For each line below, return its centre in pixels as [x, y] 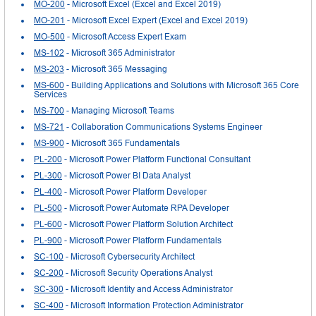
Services [50, 94]
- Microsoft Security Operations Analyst [138, 273]
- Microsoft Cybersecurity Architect [129, 256]
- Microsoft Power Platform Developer [134, 192]
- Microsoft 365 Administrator [120, 53]
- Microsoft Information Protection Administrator [153, 305]
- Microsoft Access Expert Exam [126, 36]
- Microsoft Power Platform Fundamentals [142, 240]
